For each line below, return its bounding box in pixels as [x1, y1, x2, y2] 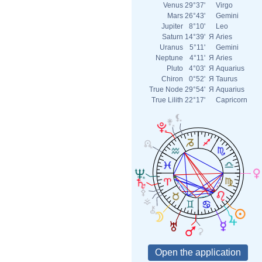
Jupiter [161, 22, 183, 30]
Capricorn [216, 96, 247, 104]
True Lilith [151, 96, 183, 104]
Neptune [156, 54, 183, 62]
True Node [149, 85, 183, 94]
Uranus [160, 43, 183, 51]
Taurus [216, 75, 237, 83]
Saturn [162, 33, 183, 41]
